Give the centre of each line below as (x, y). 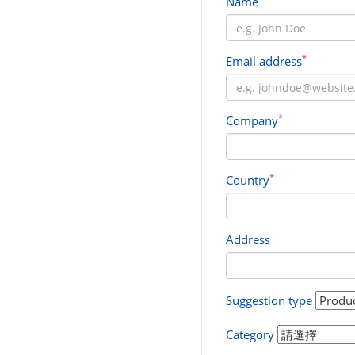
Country (248, 180)
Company (252, 120)
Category (250, 334)
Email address (264, 61)
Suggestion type (269, 300)
